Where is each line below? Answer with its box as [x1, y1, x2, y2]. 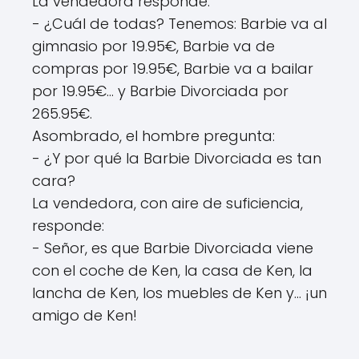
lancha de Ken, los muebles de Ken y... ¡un [32, 282, 327, 303]
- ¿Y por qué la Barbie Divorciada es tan [32, 147, 321, 168]
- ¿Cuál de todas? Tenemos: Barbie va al [32, 13, 327, 34]
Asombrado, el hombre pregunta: [32, 125, 275, 146]
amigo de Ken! [32, 305, 137, 325]
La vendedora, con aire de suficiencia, [32, 192, 303, 213]
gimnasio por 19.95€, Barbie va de [32, 35, 275, 56]
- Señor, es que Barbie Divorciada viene [32, 237, 313, 258]
